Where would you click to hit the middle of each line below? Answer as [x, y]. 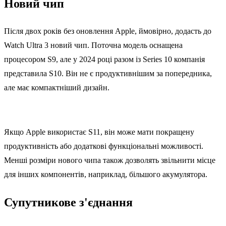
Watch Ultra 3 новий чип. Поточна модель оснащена [93, 45]
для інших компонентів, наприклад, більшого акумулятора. [106, 174]
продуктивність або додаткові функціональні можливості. [104, 146]
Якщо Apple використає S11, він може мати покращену [99, 132]
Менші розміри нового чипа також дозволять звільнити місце [110, 160]
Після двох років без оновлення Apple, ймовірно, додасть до [108, 31]
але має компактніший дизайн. [57, 87]
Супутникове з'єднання [68, 202]
